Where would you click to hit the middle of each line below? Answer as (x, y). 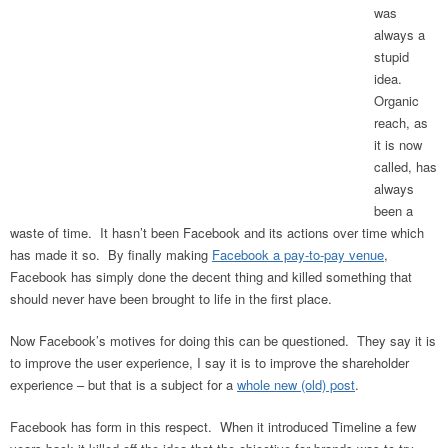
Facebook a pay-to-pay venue (298, 254)
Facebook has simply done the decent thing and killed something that (211, 276)
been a (393, 210)
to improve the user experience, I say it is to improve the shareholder (209, 362)
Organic (396, 100)
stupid (391, 56)
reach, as (401, 122)
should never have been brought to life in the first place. (171, 298)
